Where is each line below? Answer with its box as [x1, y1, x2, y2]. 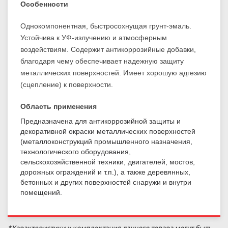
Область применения [20, 102, 97, 110]
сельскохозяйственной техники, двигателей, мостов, [20, 157, 195, 166]
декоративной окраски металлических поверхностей [20, 127, 195, 135]
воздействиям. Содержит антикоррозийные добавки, [20, 45, 196, 53]
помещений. [20, 188, 62, 196]
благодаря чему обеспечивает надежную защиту [20, 56, 184, 65]
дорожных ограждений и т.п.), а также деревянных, [20, 167, 190, 176]
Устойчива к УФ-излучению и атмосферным [20, 33, 167, 42]
